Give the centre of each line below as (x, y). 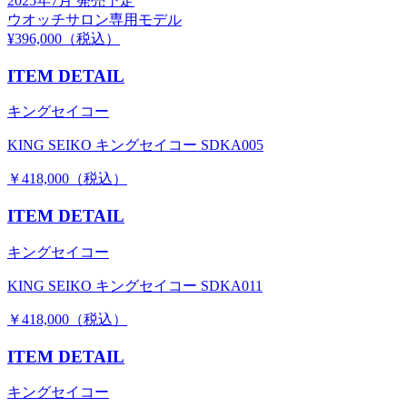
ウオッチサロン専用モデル (94, 19)
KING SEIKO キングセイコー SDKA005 (135, 145)
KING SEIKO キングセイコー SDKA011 (135, 285)
